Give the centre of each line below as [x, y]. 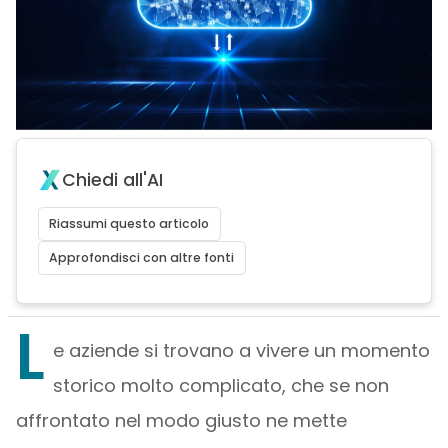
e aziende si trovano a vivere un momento [241, 350]
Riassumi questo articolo [129, 223]
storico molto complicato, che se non [220, 385]
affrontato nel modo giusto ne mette [181, 420]
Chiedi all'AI [112, 180]
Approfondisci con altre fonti [142, 257]
